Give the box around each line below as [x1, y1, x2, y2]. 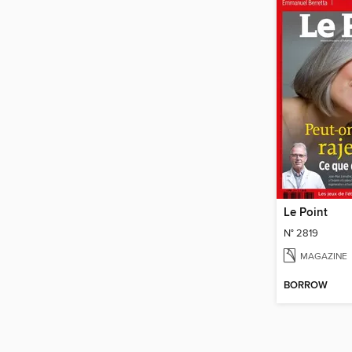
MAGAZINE [300, 250, 347, 262]
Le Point [284, 206, 328, 221]
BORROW [284, 278, 328, 292]
